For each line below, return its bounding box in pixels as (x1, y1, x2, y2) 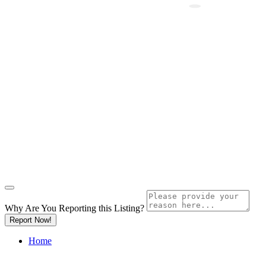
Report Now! (9, 216, 52, 224)
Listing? (114, 203, 144, 213)
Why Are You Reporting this (5, 203, 114, 213)
